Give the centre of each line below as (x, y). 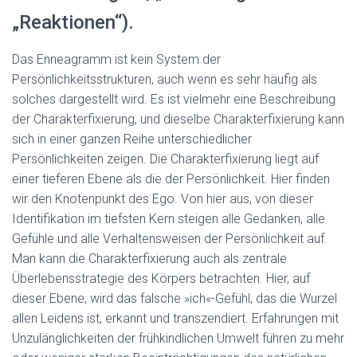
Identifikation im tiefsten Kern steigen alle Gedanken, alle (169, 219)
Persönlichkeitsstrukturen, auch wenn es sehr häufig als (165, 79)
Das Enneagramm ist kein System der (116, 59)
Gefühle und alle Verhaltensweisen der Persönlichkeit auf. (170, 239)
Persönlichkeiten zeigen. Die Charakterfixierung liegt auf (165, 159)
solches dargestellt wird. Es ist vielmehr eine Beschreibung (174, 99)
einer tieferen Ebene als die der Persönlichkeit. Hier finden (171, 179)
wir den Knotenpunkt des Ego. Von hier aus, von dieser (163, 199)
